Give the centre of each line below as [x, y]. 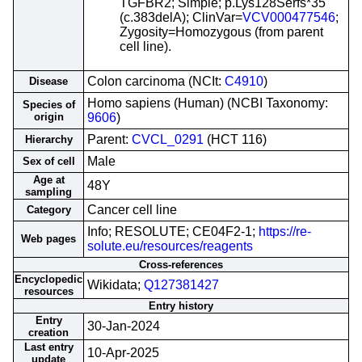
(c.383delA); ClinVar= [181, 17]
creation [48, 333]
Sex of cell [48, 161]
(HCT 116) [235, 139]
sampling [48, 192]
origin [48, 117]
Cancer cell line [132, 210]
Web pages [48, 239]
